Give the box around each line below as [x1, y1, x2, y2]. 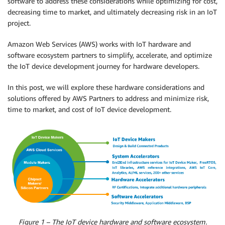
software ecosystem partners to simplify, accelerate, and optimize [8, 51, 212, 59]
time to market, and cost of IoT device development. [8, 105, 171, 114]
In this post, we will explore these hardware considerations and [8, 83, 204, 91]
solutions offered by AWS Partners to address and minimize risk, [8, 94, 209, 102]
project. [8, 19, 31, 27]
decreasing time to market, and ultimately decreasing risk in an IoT [8, 8, 217, 16]
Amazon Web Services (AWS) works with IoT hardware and [8, 40, 191, 48]
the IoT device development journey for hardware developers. [8, 62, 199, 70]
